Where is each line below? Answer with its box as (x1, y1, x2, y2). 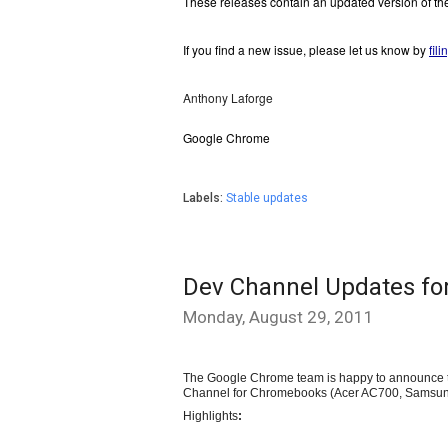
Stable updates (226, 191, 308, 205)
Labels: (183, 191, 226, 205)
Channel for (183, 386, 250, 400)
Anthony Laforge (183, 89, 273, 106)
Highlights (183, 409, 238, 423)
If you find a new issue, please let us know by (183, 41, 429, 58)
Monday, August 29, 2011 (183, 307, 374, 327)
